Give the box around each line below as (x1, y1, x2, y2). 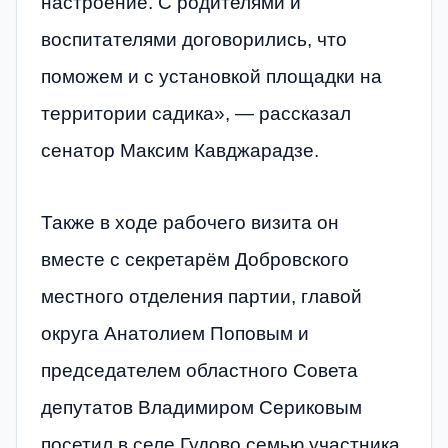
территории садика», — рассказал (41, 103, 351, 125)
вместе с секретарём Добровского (41, 248, 349, 270)
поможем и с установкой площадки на (41, 66, 382, 88)
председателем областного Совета (41, 359, 358, 381)
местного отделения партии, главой (41, 285, 362, 307)
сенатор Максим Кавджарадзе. (41, 140, 319, 162)
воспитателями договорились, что (41, 29, 347, 51)
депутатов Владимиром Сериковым (41, 396, 362, 418)
